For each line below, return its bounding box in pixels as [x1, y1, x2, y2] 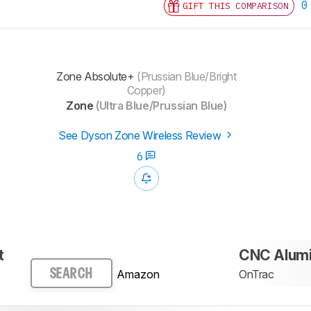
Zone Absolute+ [56, 69, 135, 84]
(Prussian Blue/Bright [134, 69, 237, 84]
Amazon [116, 267, 160, 282]
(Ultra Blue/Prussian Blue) [93, 99, 227, 113]
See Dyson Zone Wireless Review [58, 128, 224, 143]
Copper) [126, 83, 166, 98]
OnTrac [239, 267, 274, 282]
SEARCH [49, 268, 93, 281]
